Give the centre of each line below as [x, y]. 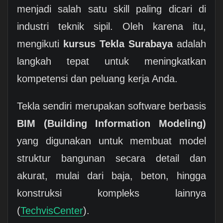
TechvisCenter [52, 211]
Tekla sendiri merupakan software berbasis [111, 106]
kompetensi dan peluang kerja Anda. [97, 78]
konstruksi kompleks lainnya [111, 193]
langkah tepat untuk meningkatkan [111, 61]
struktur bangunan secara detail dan [111, 159]
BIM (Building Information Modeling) [111, 124]
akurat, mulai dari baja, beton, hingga [111, 176]
